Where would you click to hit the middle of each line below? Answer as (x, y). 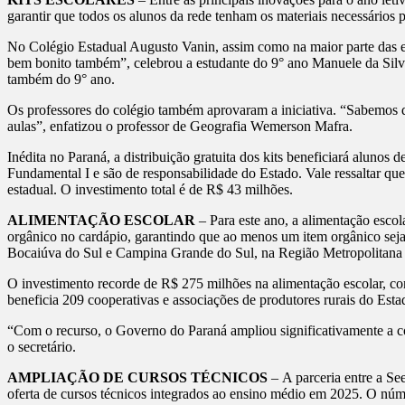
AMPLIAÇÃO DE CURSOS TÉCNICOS (139, 377)
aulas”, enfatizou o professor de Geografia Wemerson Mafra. (180, 126)
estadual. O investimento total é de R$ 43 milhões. (150, 189)
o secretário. (42, 346)
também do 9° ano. (61, 79)
